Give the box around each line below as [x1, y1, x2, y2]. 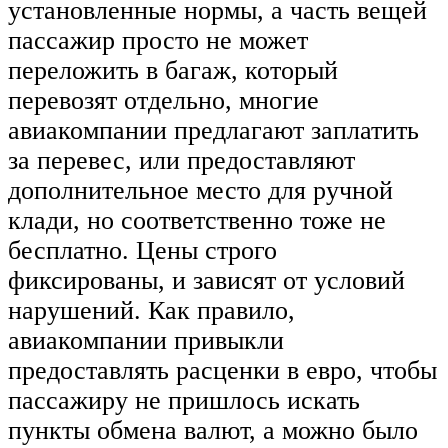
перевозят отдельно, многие [8, 86, 319, 116]
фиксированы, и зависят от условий [8, 266, 405, 296]
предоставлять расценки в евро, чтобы [8, 356, 437, 386]
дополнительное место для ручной [8, 176, 393, 206]
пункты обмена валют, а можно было [8, 416, 418, 446]
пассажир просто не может [8, 26, 308, 56]
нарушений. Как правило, [8, 296, 295, 326]
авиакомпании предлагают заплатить [8, 116, 419, 146]
